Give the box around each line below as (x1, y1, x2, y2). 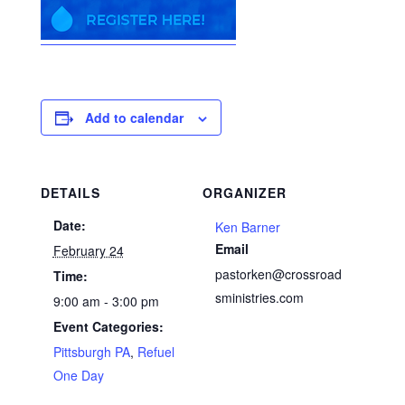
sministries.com (215, 288, 304, 306)
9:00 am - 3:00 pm (52, 292, 159, 310)
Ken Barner (215, 218, 280, 236)
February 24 (52, 241, 124, 259)
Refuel (137, 343, 174, 361)
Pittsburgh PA (52, 343, 130, 361)
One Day (52, 366, 104, 384)
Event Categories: (52, 317, 164, 335)
